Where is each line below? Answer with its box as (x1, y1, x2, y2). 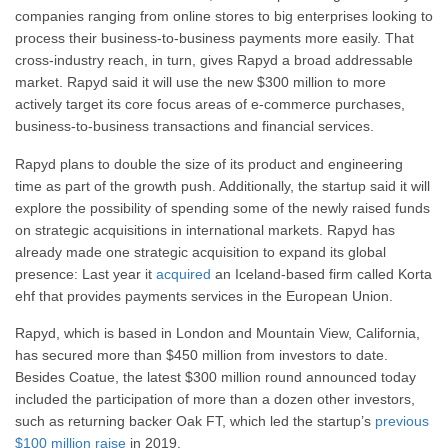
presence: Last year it (15, 265, 156, 282)
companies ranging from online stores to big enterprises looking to (15, 8, 433, 25)
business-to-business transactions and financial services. (15, 118, 374, 135)
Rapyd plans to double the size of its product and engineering (15, 155, 403, 172)
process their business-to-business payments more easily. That (15, 30, 414, 47)
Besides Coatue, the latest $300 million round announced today (15, 369, 416, 386)
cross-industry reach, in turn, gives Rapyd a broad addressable (15, 52, 417, 69)
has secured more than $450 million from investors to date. (15, 347, 388, 364)
